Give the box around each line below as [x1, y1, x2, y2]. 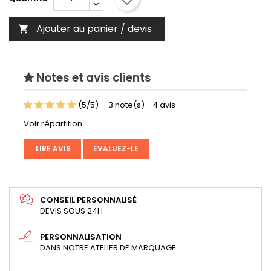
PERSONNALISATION [40, 231, 122, 243]
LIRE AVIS [34, 143, 71, 154]
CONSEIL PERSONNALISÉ [40, 194, 137, 206]
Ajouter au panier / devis [36, 21, 152, 36]
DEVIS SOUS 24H [40, 205, 103, 217]
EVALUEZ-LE [93, 143, 139, 154]
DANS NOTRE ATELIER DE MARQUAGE [40, 242, 176, 254]
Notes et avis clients [34, 69, 151, 86]
